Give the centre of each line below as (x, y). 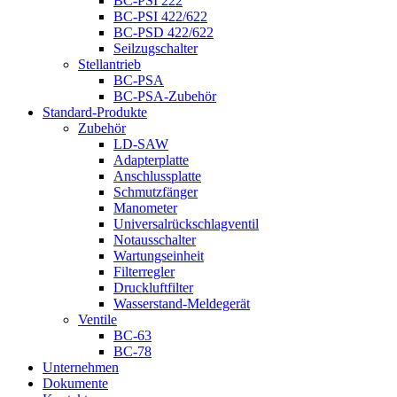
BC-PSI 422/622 (160, 16)
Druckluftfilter (153, 287)
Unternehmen (81, 367)
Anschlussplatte (157, 175)
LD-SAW (141, 144)
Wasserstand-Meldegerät (182, 303)
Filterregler (144, 271)
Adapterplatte (151, 160)
